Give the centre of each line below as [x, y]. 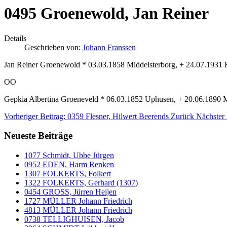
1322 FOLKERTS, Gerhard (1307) [81, 183]
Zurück [182, 116]
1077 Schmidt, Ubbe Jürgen [69, 156]
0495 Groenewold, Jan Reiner [106, 13]
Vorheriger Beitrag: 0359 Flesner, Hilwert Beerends [87, 116]
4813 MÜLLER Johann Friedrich [78, 210]
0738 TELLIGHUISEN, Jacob [74, 219]
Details [15, 38]
